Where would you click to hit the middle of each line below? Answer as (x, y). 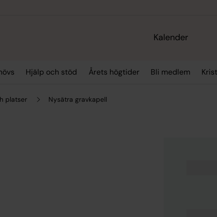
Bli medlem (171, 72)
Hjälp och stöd (52, 72)
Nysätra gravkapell (78, 99)
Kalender (171, 38)
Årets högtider (114, 72)
